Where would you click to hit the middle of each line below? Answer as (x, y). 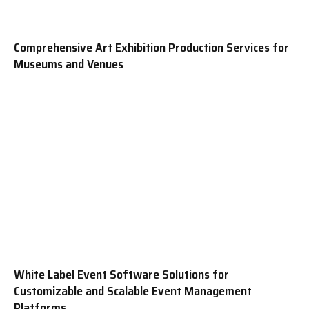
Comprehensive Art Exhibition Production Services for (151, 48)
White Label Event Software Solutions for (121, 274)
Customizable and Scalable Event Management (133, 291)
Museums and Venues (69, 64)
